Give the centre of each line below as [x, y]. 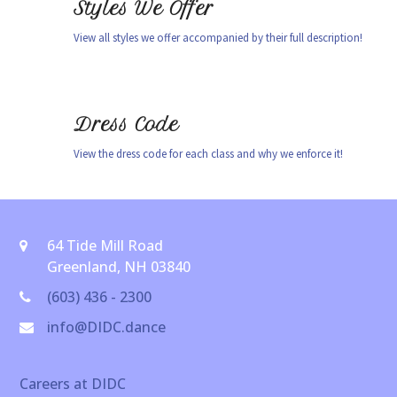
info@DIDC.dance [107, 327]
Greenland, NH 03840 [119, 267]
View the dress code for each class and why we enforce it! [209, 154]
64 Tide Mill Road [105, 245]
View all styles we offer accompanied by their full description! [218, 38]
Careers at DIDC [73, 384]
